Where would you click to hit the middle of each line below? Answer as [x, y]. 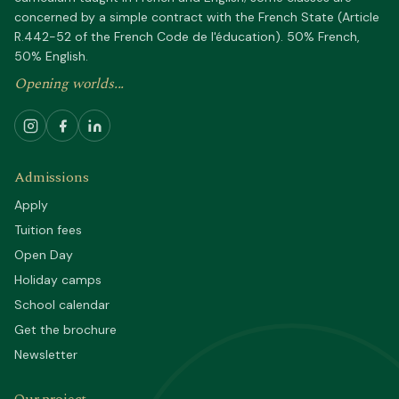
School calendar [62, 305]
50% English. [51, 56]
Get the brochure [65, 330]
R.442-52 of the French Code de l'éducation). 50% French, [187, 37]
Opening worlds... [69, 84]
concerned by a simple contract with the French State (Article [197, 17]
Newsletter [46, 354]
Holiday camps [58, 280]
